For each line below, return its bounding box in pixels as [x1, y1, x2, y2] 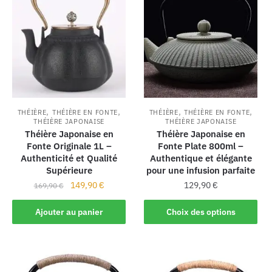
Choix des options [166, 206, 236, 217]
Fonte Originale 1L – [26, 140, 112, 152]
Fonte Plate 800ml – [158, 140, 244, 152]
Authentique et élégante [149, 152, 252, 165]
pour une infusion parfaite [146, 165, 256, 177]
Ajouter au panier [35, 206, 103, 217]
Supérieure [46, 165, 92, 177]
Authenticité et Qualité [21, 152, 118, 165]
